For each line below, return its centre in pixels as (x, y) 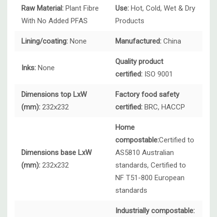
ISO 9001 (159, 74)
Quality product (139, 62)
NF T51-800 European (150, 178)
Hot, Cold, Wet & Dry (162, 8)
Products (130, 21)
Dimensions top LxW (54, 95)
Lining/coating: (45, 41)
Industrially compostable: (155, 211)
